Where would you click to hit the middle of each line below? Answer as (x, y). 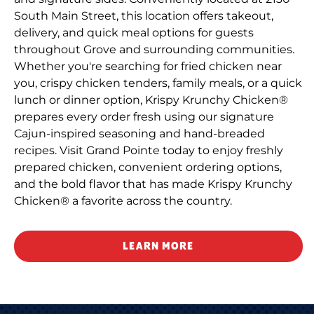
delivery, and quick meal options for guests (134, 32)
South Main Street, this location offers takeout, (144, 15)
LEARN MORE (158, 246)
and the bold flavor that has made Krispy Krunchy (153, 184)
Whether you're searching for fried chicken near (148, 66)
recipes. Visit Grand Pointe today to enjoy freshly (149, 150)
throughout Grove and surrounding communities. (154, 49)
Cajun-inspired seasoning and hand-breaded (139, 133)
